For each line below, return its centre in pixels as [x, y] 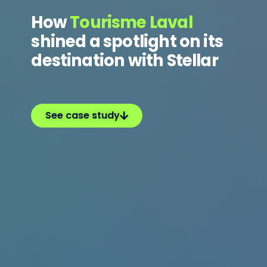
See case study [83, 116]
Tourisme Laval [131, 23]
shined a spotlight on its [127, 42]
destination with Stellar [125, 61]
